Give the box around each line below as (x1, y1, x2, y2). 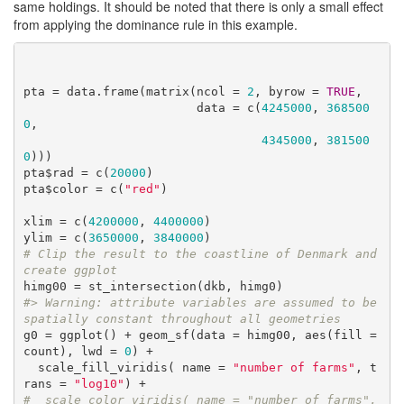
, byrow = (253, 85, 326, 99)
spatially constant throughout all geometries (23, 312, 341, 326)
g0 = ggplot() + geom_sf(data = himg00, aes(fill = (23, 328, 377, 343)
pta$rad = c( (23, 166, 110, 180)
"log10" (73, 377, 124, 391)
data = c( (196, 101, 262, 115)
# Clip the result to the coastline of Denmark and (23, 247, 377, 262)
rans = (23, 377, 74, 391)
